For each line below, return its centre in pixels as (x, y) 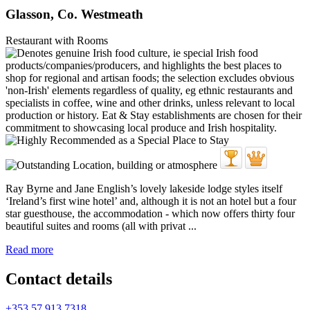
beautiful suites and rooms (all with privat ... (101, 226)
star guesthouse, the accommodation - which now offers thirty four (150, 214)
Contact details (59, 279)
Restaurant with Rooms (57, 41)
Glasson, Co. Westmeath (74, 14)
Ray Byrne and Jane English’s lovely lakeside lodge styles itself (144, 189)
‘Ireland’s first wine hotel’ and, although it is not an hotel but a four (151, 201)
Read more (29, 250)
